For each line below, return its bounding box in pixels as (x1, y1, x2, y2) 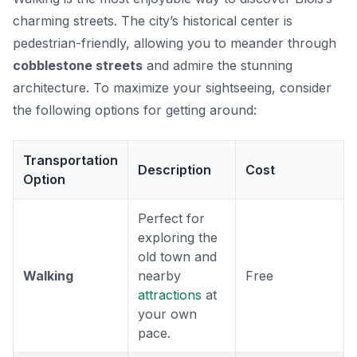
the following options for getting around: (13, 102, 257, 119)
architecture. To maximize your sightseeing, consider (13, 80, 331, 96)
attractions (138, 287, 202, 304)
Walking (23, 268, 73, 284)
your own (138, 306, 197, 323)
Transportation (23, 152, 118, 169)
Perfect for (138, 210, 205, 227)
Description (138, 162, 211, 178)
